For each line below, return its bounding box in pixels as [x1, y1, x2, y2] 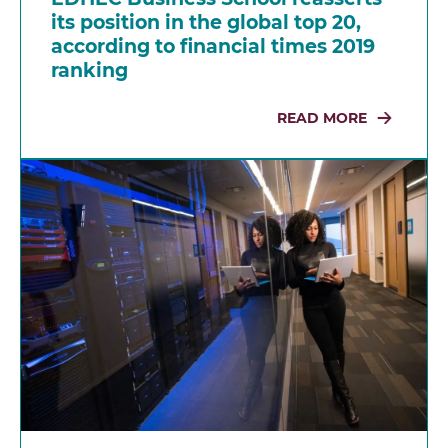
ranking [51, 59, 128, 83]
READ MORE [277, 109, 367, 128]
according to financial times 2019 [51, 35, 375, 59]
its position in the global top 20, [51, 11, 361, 35]
